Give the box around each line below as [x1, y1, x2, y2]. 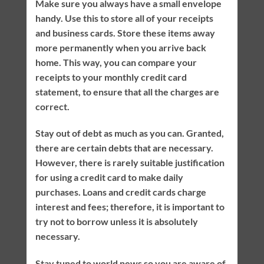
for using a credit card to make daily [35, 171, 183, 183]
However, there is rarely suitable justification [35, 157, 225, 169]
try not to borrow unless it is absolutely [35, 216, 198, 227]
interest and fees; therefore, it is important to [35, 201, 225, 213]
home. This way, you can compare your [35, 56, 197, 68]
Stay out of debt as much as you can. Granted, [35, 127, 224, 139]
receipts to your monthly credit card [35, 71, 187, 82]
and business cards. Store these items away [35, 27, 215, 38]
